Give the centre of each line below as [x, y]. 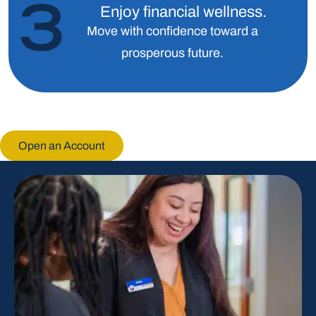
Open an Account [62, 145]
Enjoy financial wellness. [183, 12]
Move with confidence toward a [172, 31]
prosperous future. [172, 53]
